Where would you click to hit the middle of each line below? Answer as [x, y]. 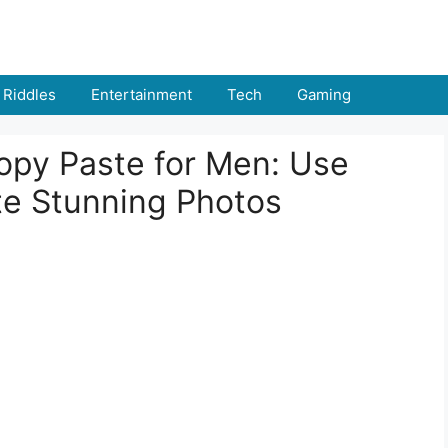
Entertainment [141, 94]
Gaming [324, 94]
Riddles [29, 94]
